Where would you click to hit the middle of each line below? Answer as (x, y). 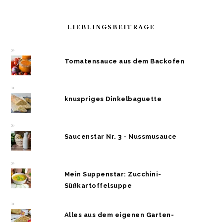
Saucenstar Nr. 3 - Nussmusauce (120, 137)
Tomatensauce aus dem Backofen (124, 61)
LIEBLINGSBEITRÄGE (111, 28)
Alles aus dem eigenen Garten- (119, 215)
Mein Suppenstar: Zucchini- (113, 174)
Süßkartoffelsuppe (98, 186)
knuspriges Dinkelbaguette (113, 99)
